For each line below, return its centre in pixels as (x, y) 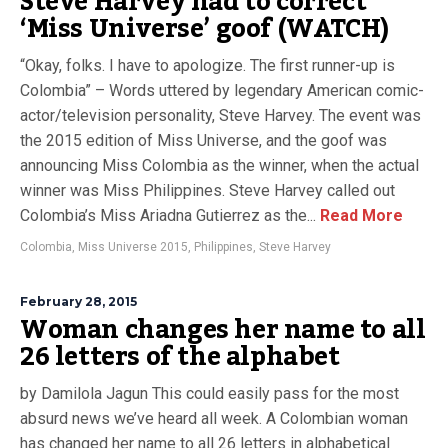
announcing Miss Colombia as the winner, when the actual (219, 165)
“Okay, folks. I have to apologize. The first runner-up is (207, 65)
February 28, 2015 (78, 301)
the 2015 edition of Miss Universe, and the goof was (203, 140)
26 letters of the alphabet (180, 357)
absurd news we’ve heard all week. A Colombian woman (214, 418)
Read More (359, 215)
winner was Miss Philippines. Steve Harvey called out (207, 190)
